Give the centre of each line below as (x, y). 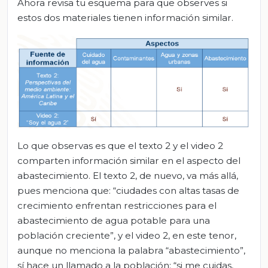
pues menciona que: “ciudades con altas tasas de (128, 190)
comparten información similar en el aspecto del (129, 160)
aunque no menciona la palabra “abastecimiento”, (131, 250)
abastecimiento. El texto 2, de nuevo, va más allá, (128, 175)
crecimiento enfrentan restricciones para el (117, 205)
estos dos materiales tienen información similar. (125, 17)
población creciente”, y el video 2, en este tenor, (127, 235)
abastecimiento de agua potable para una (114, 220)
